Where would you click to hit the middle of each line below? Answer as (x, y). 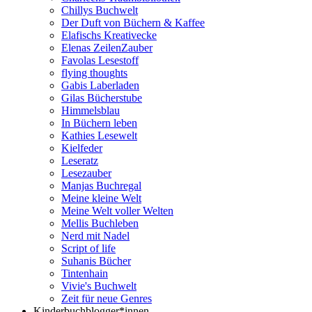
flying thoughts (94, 72)
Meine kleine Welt (101, 198)
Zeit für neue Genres (107, 298)
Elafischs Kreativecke (109, 35)
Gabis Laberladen (100, 85)
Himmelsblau (91, 110)
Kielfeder (82, 148)
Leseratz (80, 160)
